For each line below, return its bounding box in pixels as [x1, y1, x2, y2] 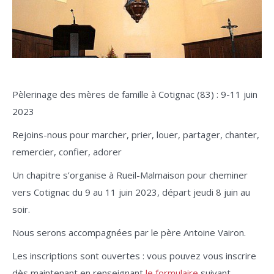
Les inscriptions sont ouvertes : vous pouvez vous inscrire [12, 250, 256, 262]
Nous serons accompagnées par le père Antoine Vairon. [12, 226, 246, 239]
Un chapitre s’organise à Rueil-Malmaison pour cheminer [12, 169, 248, 181]
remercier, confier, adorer [12, 146, 122, 158]
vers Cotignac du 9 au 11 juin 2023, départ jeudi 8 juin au [12, 186, 250, 198]
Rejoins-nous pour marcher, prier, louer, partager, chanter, [12, 128, 259, 141]
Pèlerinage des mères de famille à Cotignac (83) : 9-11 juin [12, 88, 257, 100]
